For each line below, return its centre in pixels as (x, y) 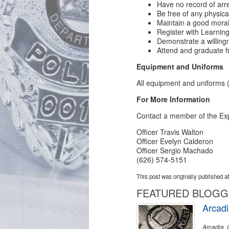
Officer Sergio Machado (175, 150)
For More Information (174, 99)
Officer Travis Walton (170, 132)
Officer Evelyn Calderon (175, 141)
